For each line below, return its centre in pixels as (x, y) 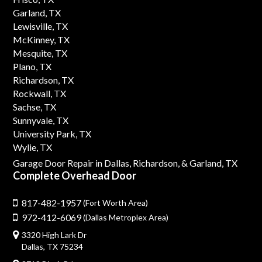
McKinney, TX (42, 39)
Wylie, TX (33, 147)
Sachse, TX (35, 107)
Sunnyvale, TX (41, 120)
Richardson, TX (44, 80)
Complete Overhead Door (75, 175)
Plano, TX (32, 66)
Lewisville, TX (41, 26)
